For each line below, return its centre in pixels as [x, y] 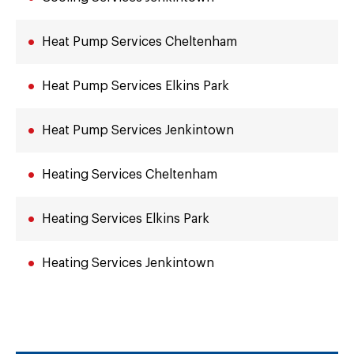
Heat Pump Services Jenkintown [138, 130]
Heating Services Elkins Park [126, 219]
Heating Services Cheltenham [130, 175]
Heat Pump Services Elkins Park [136, 86]
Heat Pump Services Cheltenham [139, 42]
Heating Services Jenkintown [128, 263]
